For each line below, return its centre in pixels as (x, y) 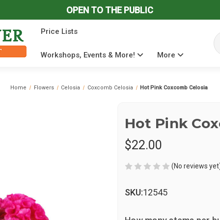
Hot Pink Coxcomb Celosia (174, 88)
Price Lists (59, 31)
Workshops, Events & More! (89, 55)
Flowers (44, 88)
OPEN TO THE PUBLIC (110, 10)
